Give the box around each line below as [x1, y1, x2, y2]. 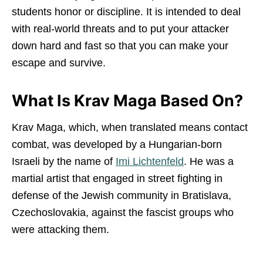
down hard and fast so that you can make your [12, 39, 228, 52]
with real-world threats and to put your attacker [12, 22, 229, 35]
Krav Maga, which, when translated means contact [12, 121, 248, 133]
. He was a [184, 155, 234, 167]
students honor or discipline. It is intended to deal [12, 5, 241, 18]
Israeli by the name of [12, 155, 116, 167]
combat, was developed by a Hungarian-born [12, 138, 222, 150]
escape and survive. [12, 56, 106, 69]
